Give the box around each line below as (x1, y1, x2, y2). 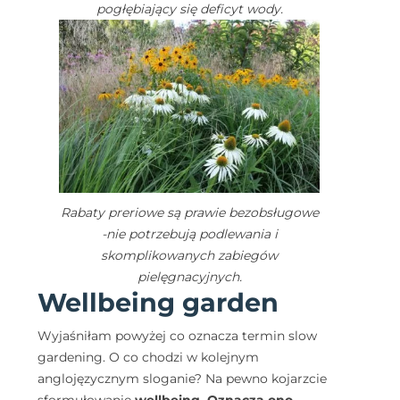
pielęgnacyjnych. (137, 269, 242, 286)
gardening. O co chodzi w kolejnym (37, 349, 259, 366)
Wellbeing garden (37, 287, 279, 319)
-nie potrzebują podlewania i (101, 226, 278, 243)
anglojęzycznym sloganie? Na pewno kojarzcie (37, 371, 327, 387)
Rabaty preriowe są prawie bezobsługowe (60, 204, 319, 221)
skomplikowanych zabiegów (101, 247, 278, 264)
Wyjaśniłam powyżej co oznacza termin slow (37, 328, 317, 345)
